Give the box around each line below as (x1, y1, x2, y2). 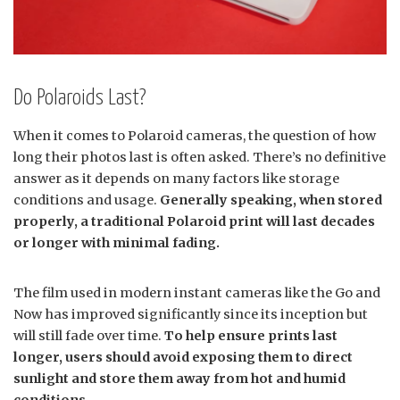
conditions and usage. (13, 191, 160, 208)
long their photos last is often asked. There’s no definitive (13, 148, 386, 165)
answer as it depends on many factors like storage (13, 170, 339, 187)
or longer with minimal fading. (13, 234, 220, 251)
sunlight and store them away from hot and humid (13, 370, 346, 387)
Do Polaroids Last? (13, 87, 146, 109)
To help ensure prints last (164, 327, 337, 344)
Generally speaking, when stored (160, 191, 382, 208)
